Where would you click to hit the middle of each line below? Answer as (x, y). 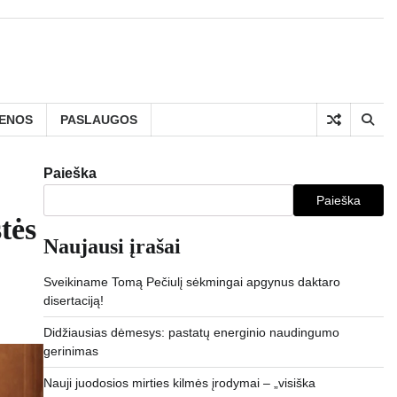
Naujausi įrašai (112, 246)
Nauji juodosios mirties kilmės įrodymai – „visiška (179, 383)
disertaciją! (73, 300)
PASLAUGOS (99, 119)
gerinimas (70, 351)
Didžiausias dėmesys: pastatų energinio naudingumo (191, 332)
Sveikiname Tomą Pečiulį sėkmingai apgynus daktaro (191, 282)
